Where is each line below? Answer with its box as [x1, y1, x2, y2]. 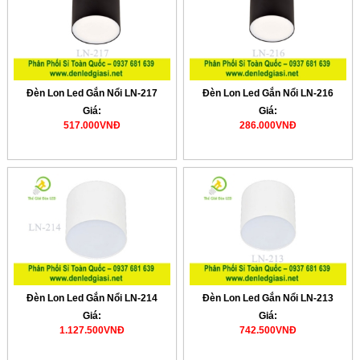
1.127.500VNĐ [59, 324, 125, 336]
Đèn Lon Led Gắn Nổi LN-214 [26, 292, 157, 304]
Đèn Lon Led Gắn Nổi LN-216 [202, 88, 333, 100]
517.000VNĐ [63, 120, 121, 132]
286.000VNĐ [239, 120, 297, 132]
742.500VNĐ [239, 324, 297, 336]
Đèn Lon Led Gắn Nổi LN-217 [26, 88, 157, 100]
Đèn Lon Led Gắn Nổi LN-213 [202, 292, 333, 304]
